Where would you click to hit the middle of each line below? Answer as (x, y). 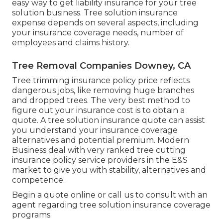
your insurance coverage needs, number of (98, 32)
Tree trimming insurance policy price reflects (101, 80)
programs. (32, 215)
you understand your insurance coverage (95, 130)
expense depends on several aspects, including (105, 22)
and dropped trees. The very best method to (101, 100)
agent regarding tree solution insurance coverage (111, 205)
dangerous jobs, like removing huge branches (103, 90)
